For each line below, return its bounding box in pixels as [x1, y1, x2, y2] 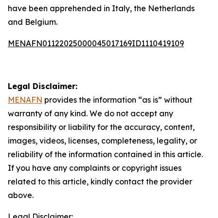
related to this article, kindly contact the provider [8, 177, 192, 186]
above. [8, 190, 34, 200]
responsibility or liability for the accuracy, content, [8, 122, 195, 132]
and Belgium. [8, 17, 57, 27]
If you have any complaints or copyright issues [8, 163, 182, 173]
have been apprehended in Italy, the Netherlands [8, 3, 195, 13]
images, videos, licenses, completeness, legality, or [8, 136, 197, 145]
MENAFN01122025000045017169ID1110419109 [8, 38, 184, 48]
